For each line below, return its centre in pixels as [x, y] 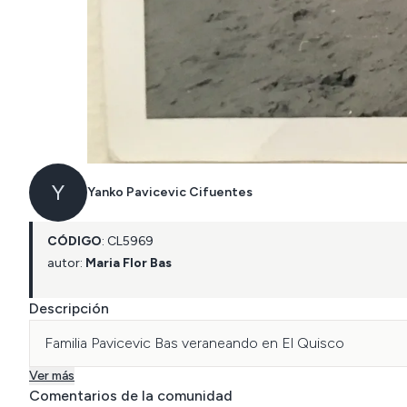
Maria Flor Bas [129, 263]
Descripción [69, 308]
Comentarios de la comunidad [131, 396]
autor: [65, 263]
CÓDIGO [74, 241]
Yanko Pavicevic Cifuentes [170, 192]
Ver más [52, 376]
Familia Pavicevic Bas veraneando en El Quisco [194, 343]
